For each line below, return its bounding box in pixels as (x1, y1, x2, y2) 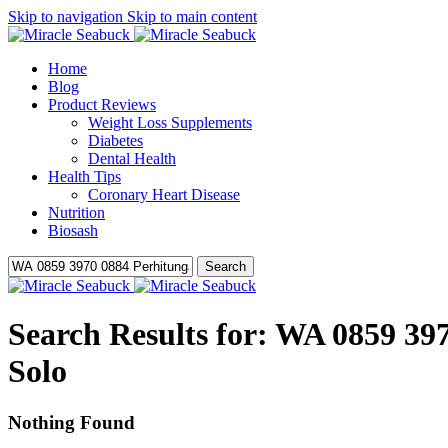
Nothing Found (8, 411, 135, 433)
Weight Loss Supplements (88, 114, 252, 131)
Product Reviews (48, 96, 156, 113)
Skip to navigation (8, 8, 127, 25)
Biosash (48, 222, 98, 239)
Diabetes (88, 132, 143, 149)
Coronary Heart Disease (88, 186, 240, 203)
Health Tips (48, 168, 121, 185)
